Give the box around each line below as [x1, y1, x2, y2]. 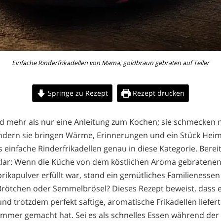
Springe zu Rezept [46, 88, 108, 98]
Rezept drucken [130, 88, 184, 98]
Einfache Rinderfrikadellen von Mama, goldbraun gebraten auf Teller [12, 58, 209, 67]
